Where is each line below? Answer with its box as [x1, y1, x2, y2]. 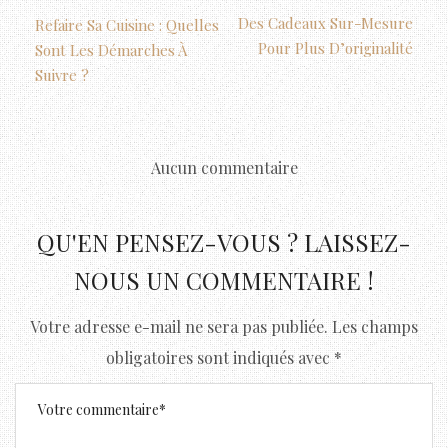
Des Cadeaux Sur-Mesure [238, 12, 413, 33]
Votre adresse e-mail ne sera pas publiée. [30, 315, 328, 337]
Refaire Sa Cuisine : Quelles [35, 14, 219, 35]
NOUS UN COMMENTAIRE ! [74, 263, 374, 296]
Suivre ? [35, 64, 89, 85]
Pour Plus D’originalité [258, 37, 413, 58]
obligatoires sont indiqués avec [106, 346, 334, 368]
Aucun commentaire [150, 156, 298, 178]
